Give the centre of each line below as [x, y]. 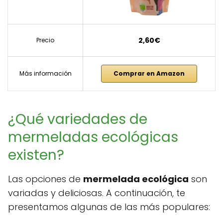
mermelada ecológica [136, 179]
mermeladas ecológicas [93, 137]
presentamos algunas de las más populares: [109, 207]
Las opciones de [46, 179]
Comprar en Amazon [149, 74]
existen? [36, 155]
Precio [45, 40]
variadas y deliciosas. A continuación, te [97, 193]
